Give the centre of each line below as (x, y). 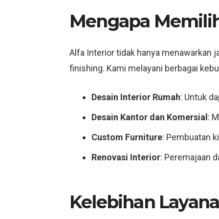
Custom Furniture (127, 137)
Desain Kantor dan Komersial (150, 117)
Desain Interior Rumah (136, 97)
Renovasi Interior (126, 157)
